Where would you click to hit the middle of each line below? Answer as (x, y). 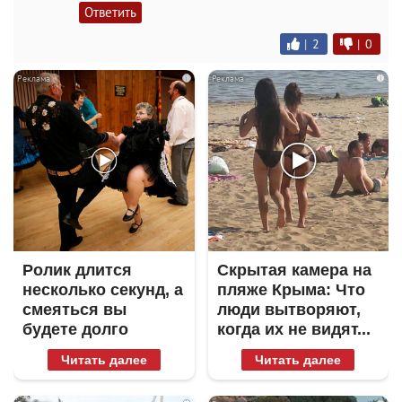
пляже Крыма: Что (291, 289)
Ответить (110, 12)
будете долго (75, 329)
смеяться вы (74, 309)
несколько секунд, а (103, 289)
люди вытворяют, (288, 309)
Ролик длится (77, 270)
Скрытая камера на (294, 270)
